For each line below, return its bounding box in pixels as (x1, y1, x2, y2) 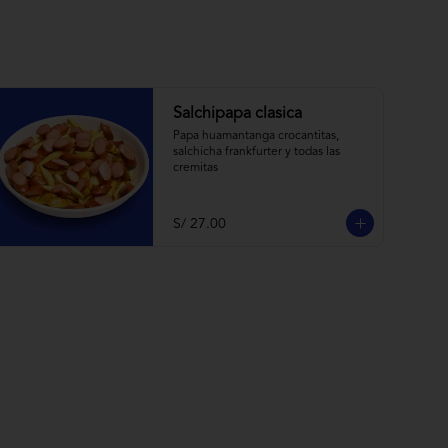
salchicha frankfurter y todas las (173, 146, 340, 158)
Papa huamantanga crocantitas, (173, 130, 339, 142)
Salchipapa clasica (173, 106, 302, 122)
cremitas (173, 162, 218, 174)
